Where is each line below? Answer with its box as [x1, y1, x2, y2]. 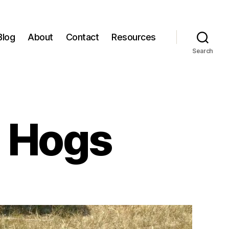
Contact [65, 32, 99, 43]
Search [192, 47, 214, 55]
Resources [111, 32, 156, 43]
